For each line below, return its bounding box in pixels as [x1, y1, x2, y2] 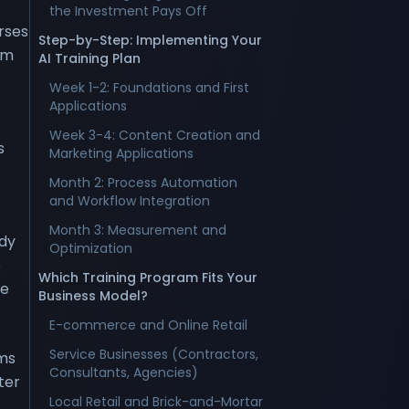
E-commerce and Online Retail [49, 316, 247, 334]
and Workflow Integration [49, 192, 210, 210]
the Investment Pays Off [49, 2, 207, 20]
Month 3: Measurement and [49, 221, 226, 239]
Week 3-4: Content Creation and [49, 126, 260, 144]
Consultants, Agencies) [49, 363, 198, 382]
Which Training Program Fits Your [38, 268, 257, 287]
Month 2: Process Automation [49, 173, 237, 192]
